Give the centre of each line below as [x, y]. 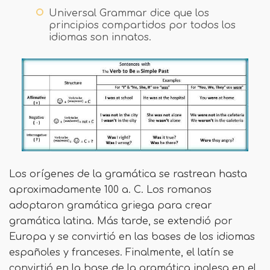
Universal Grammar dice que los [129, 13]
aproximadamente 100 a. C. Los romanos [110, 190]
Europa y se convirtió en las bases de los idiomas [132, 237]
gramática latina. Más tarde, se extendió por [121, 221]
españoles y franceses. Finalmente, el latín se [121, 253]
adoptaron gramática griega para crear [111, 206]
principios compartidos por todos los [142, 25]
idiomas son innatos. [100, 37]
